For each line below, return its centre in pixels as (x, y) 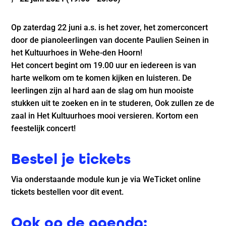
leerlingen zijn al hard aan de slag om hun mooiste (103, 91)
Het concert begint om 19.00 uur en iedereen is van (104, 65)
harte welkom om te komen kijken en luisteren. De (102, 78)
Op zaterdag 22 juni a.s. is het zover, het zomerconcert (110, 27)
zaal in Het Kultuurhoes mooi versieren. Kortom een (105, 116)
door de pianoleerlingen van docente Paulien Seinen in (110, 40)
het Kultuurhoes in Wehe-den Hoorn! (77, 53)
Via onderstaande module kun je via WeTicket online (106, 179)
